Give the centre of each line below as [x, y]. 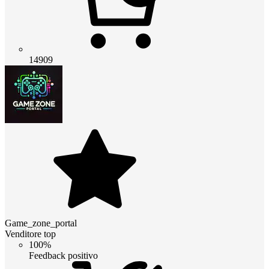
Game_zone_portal [41, 223]
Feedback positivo [63, 255]
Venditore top [30, 234]
